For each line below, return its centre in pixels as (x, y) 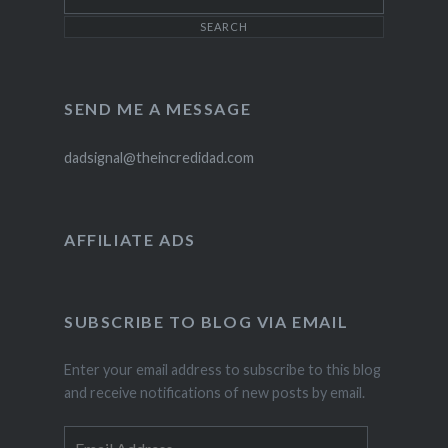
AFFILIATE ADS (129, 239)
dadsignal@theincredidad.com (158, 157)
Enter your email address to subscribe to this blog (222, 370)
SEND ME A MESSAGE (157, 108)
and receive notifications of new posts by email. (214, 393)
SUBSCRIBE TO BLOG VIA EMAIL (206, 321)
